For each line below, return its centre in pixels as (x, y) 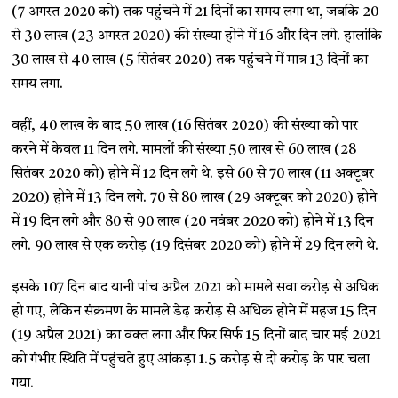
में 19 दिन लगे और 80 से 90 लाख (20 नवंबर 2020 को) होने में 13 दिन (193, 222)
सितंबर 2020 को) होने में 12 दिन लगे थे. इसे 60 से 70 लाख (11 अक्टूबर (193, 174)
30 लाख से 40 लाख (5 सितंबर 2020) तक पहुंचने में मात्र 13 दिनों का (190, 60)
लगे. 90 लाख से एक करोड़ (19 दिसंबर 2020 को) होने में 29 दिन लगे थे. (195, 246)
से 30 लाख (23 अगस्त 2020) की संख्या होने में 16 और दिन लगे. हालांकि (197, 36)
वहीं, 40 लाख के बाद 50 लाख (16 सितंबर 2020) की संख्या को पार (185, 126)
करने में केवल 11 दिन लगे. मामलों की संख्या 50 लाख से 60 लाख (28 (184, 150)
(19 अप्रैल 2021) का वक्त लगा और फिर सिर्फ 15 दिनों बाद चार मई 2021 (197, 336)
